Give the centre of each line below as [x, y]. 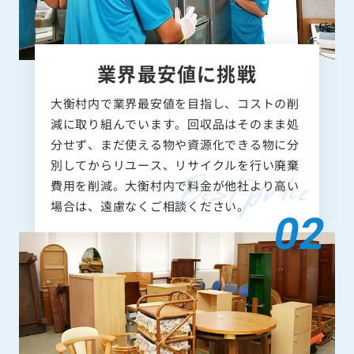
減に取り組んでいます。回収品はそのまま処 [175, 124]
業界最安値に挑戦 [177, 73]
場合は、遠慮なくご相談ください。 [150, 206]
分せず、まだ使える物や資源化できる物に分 [175, 145]
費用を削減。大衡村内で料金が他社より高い [175, 186]
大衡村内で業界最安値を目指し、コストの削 [175, 104]
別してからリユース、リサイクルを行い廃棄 [175, 165]
